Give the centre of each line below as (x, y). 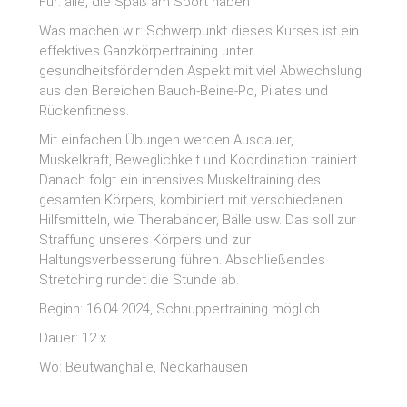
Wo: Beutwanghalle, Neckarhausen (144, 367)
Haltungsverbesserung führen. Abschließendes (183, 259)
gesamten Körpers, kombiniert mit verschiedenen (191, 199)
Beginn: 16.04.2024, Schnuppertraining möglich (180, 308)
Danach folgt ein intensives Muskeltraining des (180, 179)
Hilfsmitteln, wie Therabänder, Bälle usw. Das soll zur (198, 219)
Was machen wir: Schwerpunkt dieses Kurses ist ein (199, 30)
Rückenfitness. (84, 110)
